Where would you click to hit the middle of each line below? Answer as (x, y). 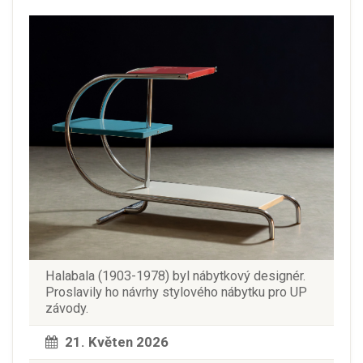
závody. (67, 308)
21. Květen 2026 (117, 342)
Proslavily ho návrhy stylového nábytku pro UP (176, 292)
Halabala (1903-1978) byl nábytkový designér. (175, 275)
